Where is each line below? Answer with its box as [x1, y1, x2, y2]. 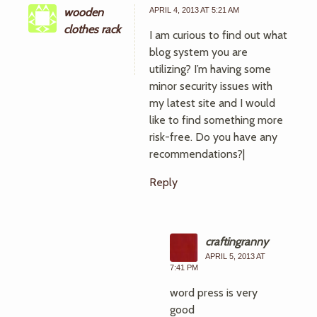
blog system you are [149, 45, 248, 59]
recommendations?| [149, 147, 245, 161]
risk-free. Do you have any [149, 130, 277, 144]
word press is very [170, 286, 258, 299]
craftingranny [205, 235, 268, 248]
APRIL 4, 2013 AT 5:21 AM [149, 6, 239, 14]
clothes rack [64, 23, 120, 36]
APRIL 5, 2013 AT [205, 252, 265, 260]
